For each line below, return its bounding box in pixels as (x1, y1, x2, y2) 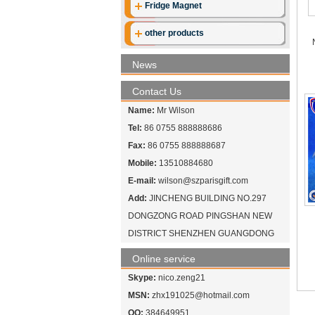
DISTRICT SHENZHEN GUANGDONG (128, 229, 274, 238)
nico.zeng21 (158, 273, 205, 283)
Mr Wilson (155, 105, 195, 115)
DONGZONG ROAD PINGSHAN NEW (128, 211, 272, 221)
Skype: (128, 273, 156, 283)
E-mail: (128, 176, 156, 186)
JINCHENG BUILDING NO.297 (147, 193, 266, 203)
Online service (132, 253, 195, 264)
